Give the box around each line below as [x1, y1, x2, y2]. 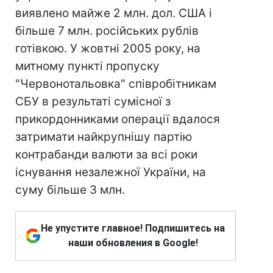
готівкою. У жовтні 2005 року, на [15, 41, 200, 55]
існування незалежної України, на [15, 165, 206, 179]
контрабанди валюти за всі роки [15, 147, 197, 161]
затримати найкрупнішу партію [15, 130, 192, 144]
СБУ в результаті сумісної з [15, 94, 171, 108]
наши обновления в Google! [68, 237, 198, 249]
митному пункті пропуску [15, 59, 160, 73]
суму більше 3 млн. [15, 183, 125, 197]
